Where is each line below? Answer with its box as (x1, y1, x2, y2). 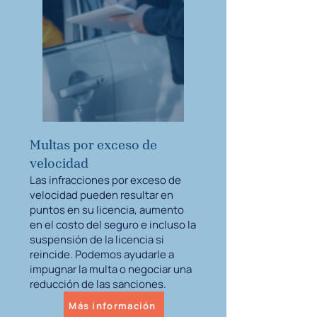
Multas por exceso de (30, 137, 157, 153)
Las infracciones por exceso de (30, 173, 181, 188)
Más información (69, 299, 156, 312)
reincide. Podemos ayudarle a (30, 247, 174, 262)
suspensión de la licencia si (30, 232, 164, 247)
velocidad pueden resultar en (30, 188, 173, 202)
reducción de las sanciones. (30, 277, 166, 292)
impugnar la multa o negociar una (30, 262, 192, 277)
